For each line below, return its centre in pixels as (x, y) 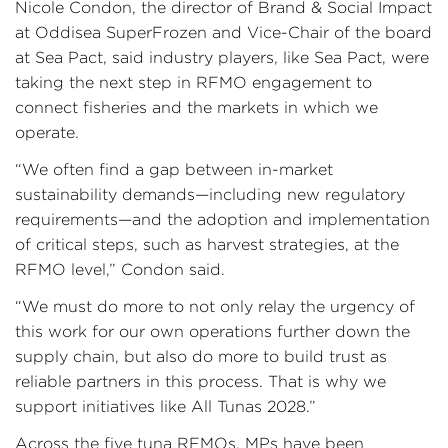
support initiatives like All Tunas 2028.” (168, 406)
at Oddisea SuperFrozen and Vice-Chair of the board (223, 32)
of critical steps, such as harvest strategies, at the (207, 244)
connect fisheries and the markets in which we (196, 107)
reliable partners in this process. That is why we (200, 381)
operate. (49, 132)
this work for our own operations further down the (212, 331)
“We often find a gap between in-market (174, 169)
